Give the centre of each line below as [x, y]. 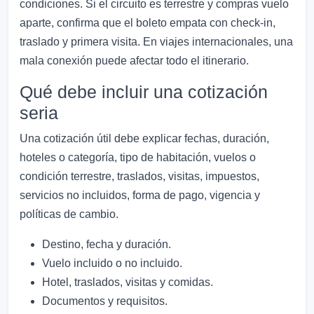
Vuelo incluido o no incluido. [112, 264]
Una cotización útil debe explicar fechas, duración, [144, 139]
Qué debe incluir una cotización [144, 92]
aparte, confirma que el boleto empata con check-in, [148, 23]
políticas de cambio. [69, 214]
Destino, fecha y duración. [107, 245]
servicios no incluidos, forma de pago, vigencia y [140, 196]
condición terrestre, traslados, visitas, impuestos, [139, 177]
